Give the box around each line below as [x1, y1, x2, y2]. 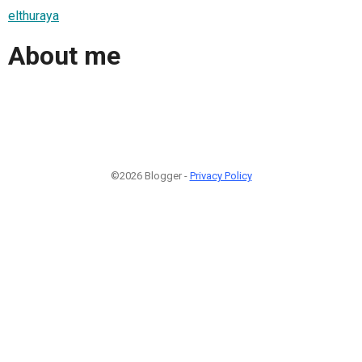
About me [8, 40, 120, 72]
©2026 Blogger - [110, 169, 190, 182]
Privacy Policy [189, 169, 252, 182]
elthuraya [8, 7, 59, 23]
